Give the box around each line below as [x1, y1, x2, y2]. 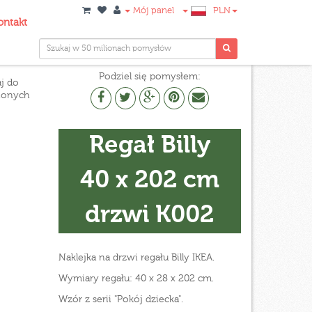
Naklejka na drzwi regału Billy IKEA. [58, 253, 217, 263]
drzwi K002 [85, 203, 214, 228]
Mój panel [130, 6, 174, 15]
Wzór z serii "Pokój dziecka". [58, 295, 183, 304]
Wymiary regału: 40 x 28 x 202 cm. [58, 274, 214, 283]
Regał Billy [88, 134, 210, 158]
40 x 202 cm [79, 169, 219, 193]
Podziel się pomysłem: [98, 72, 201, 81]
